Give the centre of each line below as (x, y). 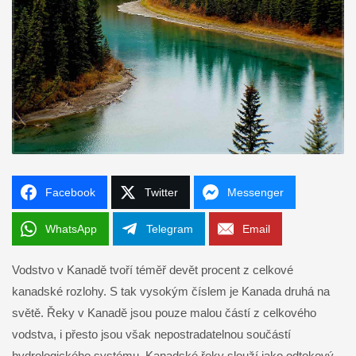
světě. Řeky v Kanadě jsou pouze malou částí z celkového (164, 313)
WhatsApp (71, 229)
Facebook (70, 193)
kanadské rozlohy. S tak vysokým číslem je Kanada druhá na (171, 292)
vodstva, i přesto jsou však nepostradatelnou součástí (151, 335)
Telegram (170, 229)
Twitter (161, 193)
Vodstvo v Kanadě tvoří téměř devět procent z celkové (153, 270)
